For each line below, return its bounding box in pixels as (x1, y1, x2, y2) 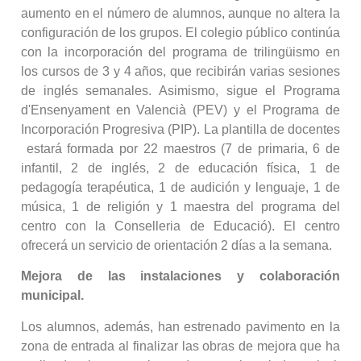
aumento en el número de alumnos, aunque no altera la (21, 6, 340, 20)
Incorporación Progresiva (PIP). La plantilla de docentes (21, 122, 340, 136)
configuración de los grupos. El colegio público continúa (21, 25, 340, 39)
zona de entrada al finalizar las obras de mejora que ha (21, 338, 340, 353)
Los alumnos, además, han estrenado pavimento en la (21, 319, 340, 334)
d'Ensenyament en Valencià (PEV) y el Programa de (21, 102, 340, 117)
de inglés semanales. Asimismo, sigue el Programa (21, 83, 340, 98)
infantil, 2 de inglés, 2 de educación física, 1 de (21, 160, 340, 175)
